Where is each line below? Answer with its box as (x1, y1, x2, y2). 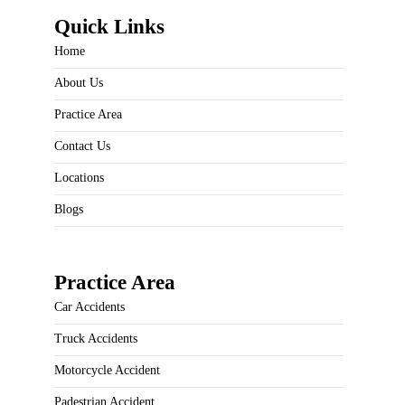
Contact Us (54, 138, 110, 153)
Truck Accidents (54, 331, 137, 345)
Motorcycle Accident (54, 363, 160, 377)
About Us (54, 75, 103, 89)
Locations (54, 170, 104, 184)
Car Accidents (54, 299, 125, 314)
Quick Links (54, 14, 165, 38)
